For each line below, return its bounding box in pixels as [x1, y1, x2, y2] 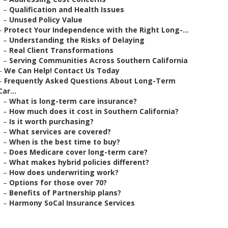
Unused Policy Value [9, 15, 82, 24]
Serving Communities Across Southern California [9, 55, 188, 65]
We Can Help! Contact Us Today [4, 66, 120, 75]
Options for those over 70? [9, 178, 107, 187]
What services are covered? [9, 127, 111, 136]
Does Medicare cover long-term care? [9, 147, 148, 157]
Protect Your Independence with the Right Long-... [4, 25, 189, 35]
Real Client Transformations [9, 45, 113, 55]
